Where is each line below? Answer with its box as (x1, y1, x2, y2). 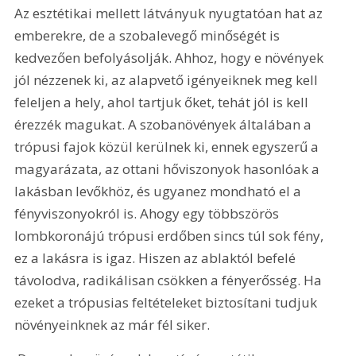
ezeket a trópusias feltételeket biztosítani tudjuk (14, 292, 321, 311)
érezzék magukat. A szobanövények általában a (14, 114, 315, 133)
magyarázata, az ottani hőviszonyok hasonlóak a (14, 159, 323, 178)
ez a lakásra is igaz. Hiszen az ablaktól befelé (14, 248, 300, 267)
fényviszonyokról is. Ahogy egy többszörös (14, 203, 283, 222)
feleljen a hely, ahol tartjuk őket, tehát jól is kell (14, 92, 312, 111)
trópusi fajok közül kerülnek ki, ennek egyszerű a (14, 137, 323, 156)
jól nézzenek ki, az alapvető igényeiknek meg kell (14, 70, 322, 89)
